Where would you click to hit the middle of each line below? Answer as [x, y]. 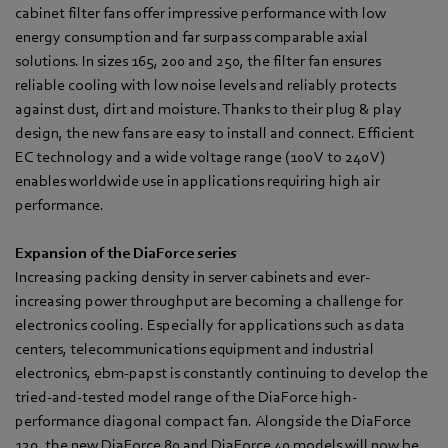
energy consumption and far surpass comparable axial [191, 37]
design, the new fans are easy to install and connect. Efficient [214, 133]
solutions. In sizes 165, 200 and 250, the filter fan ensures [198, 61]
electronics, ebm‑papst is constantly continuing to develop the [221, 373]
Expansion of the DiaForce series [126, 253]
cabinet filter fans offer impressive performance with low [200, 13]
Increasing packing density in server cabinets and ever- [192, 277]
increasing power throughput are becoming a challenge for [209, 301]
